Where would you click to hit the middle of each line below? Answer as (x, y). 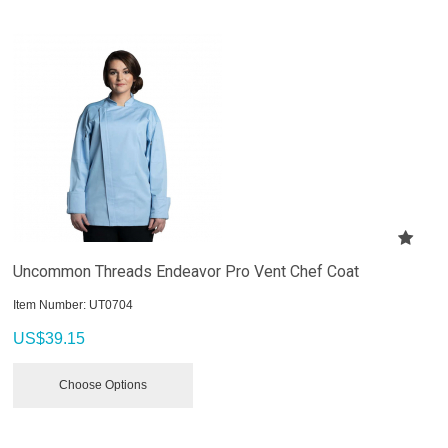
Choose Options (103, 384)
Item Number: (50, 304)
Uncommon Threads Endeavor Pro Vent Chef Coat (186, 271)
